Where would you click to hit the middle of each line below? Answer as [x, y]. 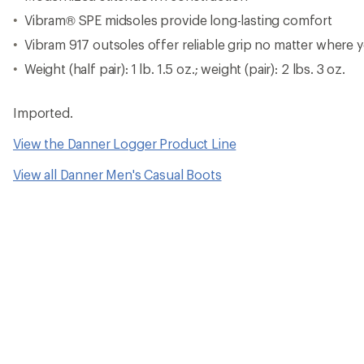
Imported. [43, 112]
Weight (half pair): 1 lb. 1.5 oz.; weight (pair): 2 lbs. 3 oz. [184, 68]
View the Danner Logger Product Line [125, 143]
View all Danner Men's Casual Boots [117, 174]
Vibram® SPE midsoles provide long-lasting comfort [178, 19]
